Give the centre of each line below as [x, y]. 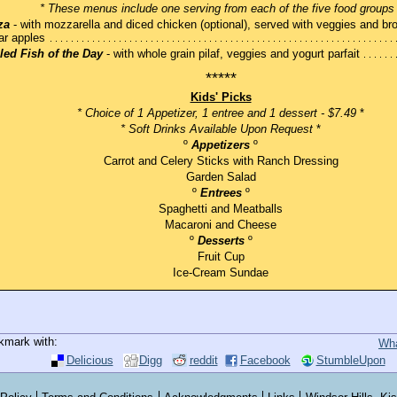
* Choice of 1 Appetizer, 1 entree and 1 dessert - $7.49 [217, 113]
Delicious [90, 361]
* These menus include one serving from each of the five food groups [217, 9]
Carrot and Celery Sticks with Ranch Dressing [221, 161]
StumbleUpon [350, 361]
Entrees [221, 193]
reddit [203, 361]
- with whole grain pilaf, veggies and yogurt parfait [231, 54]
